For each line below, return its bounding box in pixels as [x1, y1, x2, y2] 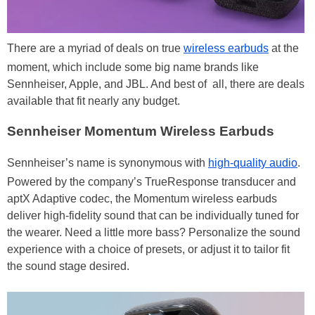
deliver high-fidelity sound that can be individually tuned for [7, 210, 299, 222]
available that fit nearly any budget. [7, 94, 180, 107]
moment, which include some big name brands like [7, 60, 259, 73]
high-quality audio [208, 157, 297, 169]
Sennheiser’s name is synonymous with [7, 157, 208, 169]
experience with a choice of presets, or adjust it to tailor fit [7, 243, 290, 256]
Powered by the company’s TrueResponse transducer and [7, 176, 296, 188]
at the [269, 41, 299, 54]
